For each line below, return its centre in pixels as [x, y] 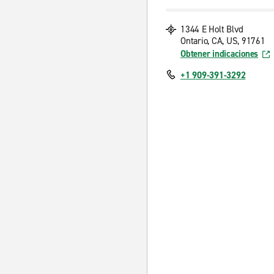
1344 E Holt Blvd [212, 29]
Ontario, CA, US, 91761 [223, 41]
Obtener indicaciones [219, 54]
